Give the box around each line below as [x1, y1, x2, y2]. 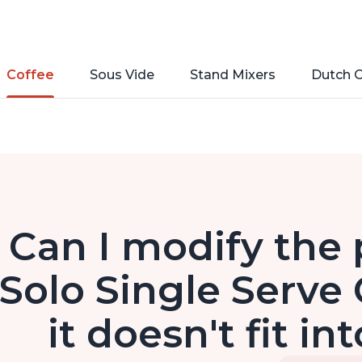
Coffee [6, 67, 54, 83]
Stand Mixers [190, 67, 276, 83]
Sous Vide [90, 67, 154, 83]
